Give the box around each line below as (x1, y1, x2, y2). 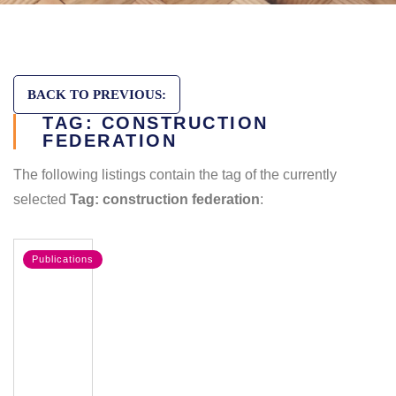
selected (13, 192, 70, 208)
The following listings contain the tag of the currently (13, 167, 337, 183)
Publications (32, 254, 94, 265)
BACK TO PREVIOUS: (27, 88, 166, 103)
